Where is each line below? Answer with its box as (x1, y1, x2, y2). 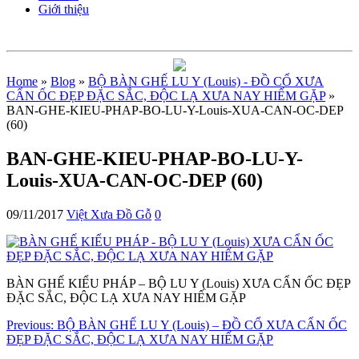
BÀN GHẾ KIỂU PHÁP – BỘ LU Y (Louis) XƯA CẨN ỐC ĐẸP (6, 276, 350, 290)
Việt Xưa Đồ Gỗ (67, 207, 151, 221)
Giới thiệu (38, 2, 89, 16)
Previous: (6, 317, 54, 332)
